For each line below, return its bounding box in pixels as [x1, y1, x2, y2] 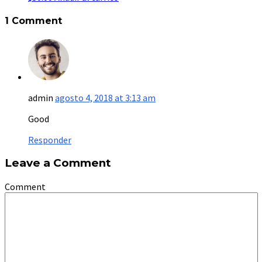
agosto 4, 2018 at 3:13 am [55, 91, 156, 104]
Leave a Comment [5, 156, 111, 170]
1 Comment [5, 15, 62, 27]
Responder [28, 133, 71, 146]
